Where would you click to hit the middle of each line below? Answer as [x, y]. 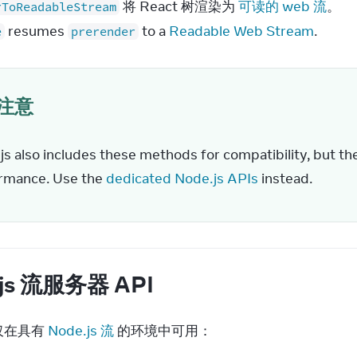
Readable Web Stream [241, 31]
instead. [285, 178]
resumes [36, 31]
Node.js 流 [81, 331]
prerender [103, 31]
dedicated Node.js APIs [182, 178]
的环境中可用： [163, 331]
